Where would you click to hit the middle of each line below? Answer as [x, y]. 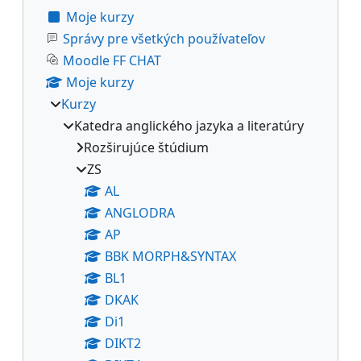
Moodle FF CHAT [112, 60]
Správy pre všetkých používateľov [164, 38]
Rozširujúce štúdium [146, 147]
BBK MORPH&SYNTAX [170, 256]
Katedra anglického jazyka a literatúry [189, 125]
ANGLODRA [140, 212]
